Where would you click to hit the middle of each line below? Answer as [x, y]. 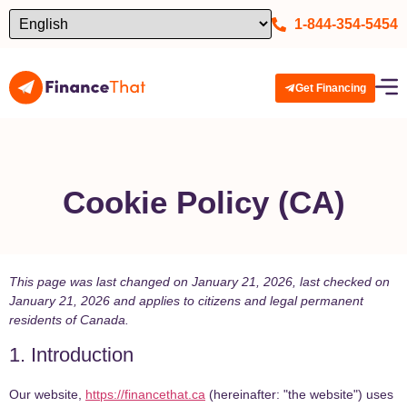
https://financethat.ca [145, 395]
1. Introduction [71, 355]
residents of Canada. [69, 320]
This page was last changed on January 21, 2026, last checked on [199, 282]
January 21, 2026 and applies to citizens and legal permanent [186, 301]
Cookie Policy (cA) [203, 203]
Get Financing [331, 88]
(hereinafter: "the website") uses [299, 395]
